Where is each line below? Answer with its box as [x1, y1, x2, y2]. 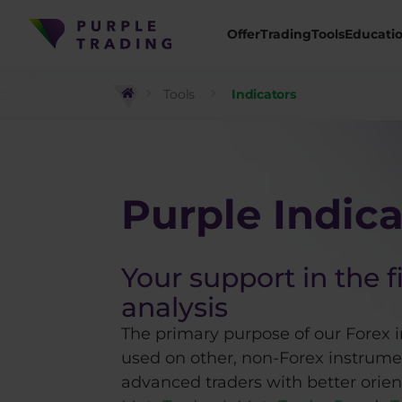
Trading [259, 25, 311, 42]
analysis [121, 291, 228, 324]
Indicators [232, 86, 296, 102]
